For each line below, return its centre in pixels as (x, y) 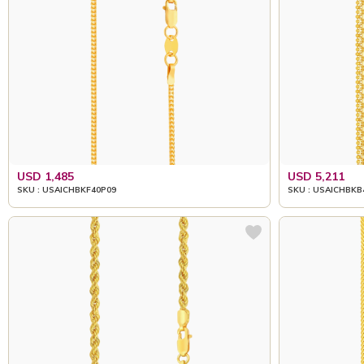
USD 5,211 (316, 176)
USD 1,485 (45, 176)
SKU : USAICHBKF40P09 (67, 189)
